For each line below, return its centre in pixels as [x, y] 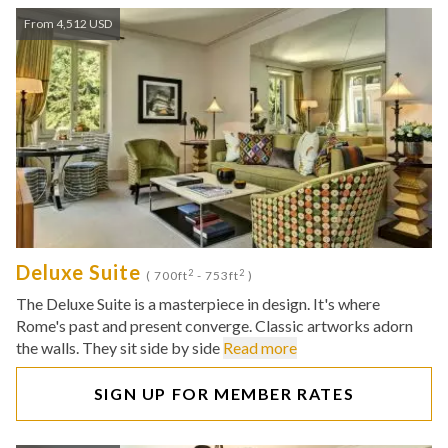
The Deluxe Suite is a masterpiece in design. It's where [198, 303]
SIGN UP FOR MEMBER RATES [224, 393]
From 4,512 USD [68, 23]
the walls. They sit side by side [119, 347]
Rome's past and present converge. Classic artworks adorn [214, 325]
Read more [260, 347]
